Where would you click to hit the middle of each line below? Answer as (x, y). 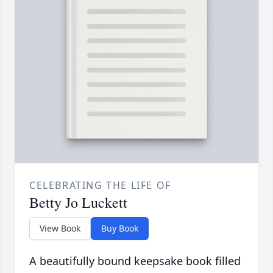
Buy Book (120, 229)
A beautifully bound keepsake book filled (135, 261)
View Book (60, 229)
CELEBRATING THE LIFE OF (100, 186)
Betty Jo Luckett (78, 203)
